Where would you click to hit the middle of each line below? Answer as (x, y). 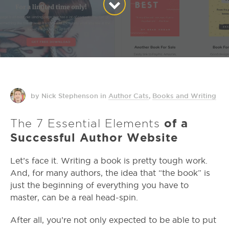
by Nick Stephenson (64, 96)
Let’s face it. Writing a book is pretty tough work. (109, 161)
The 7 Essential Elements (85, 123)
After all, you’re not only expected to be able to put (113, 220)
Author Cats (129, 96)
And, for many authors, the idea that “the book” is (110, 173)
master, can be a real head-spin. (74, 198)
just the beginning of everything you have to (99, 185)
